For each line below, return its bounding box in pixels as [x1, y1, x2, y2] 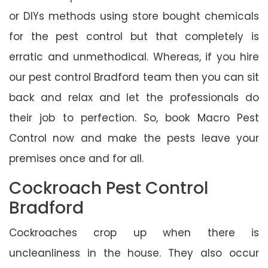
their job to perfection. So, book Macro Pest [9, 110, 259, 125]
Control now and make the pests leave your [9, 130, 259, 145]
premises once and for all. [9, 151, 144, 166]
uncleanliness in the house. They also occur [9, 245, 259, 260]
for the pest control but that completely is [9, 29, 259, 44]
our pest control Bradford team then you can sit [9, 69, 259, 84]
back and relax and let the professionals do [9, 90, 259, 105]
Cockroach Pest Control [9, 176, 208, 200]
